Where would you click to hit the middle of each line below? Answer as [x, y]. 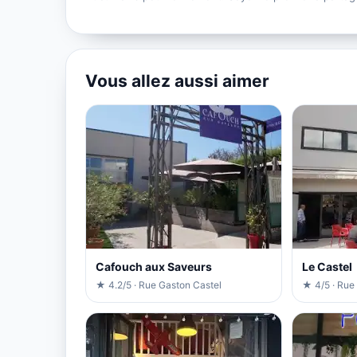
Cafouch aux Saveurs [154, 266]
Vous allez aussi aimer [177, 80]
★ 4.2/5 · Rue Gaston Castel [159, 284]
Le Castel [327, 266]
